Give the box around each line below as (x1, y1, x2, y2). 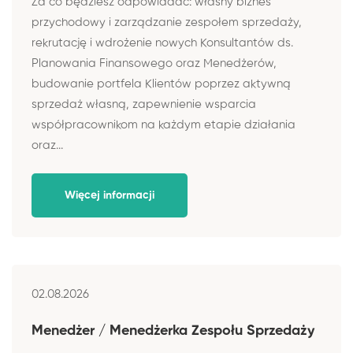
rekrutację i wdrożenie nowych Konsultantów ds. (32, 36, 293, 49)
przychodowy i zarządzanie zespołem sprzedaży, (32, 16, 302, 28)
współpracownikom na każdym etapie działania (32, 118, 295, 131)
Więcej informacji (65, 190, 154, 201)
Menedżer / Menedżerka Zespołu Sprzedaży (32, 323, 314, 338)
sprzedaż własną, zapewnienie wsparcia (32, 98, 256, 110)
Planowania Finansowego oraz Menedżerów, (32, 57, 277, 69)
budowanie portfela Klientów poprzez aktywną (32, 77, 291, 90)
